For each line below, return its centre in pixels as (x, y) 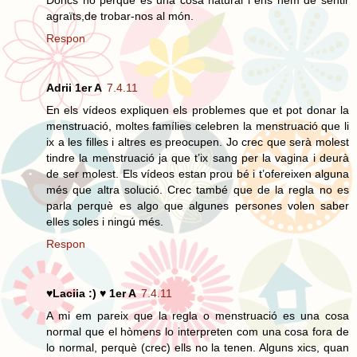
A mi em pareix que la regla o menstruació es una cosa (198, 315)
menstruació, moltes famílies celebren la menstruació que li (198, 126)
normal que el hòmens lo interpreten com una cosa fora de (198, 331)
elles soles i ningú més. (105, 221)
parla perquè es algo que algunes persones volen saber (198, 205)
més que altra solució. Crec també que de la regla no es (198, 189)
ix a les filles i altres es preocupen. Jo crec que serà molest (198, 141)
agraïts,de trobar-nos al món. (120, 16)
